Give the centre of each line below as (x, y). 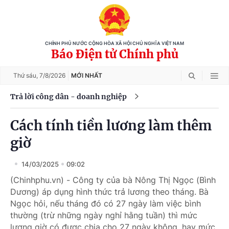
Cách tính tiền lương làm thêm (111, 125)
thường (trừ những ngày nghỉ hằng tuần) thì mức (104, 215)
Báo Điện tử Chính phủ (114, 54)
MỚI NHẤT (87, 75)
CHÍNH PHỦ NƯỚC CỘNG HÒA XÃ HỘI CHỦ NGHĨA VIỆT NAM (114, 43)
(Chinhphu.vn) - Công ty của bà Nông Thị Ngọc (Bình (113, 180)
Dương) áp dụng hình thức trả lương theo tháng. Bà (109, 192)
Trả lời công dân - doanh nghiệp (68, 96)
